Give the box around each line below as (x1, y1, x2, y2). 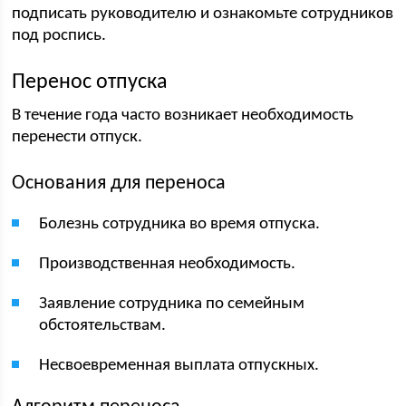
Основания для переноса (12, 173, 227, 194)
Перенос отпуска (12, 72, 169, 93)
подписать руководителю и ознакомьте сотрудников (12, 5, 394, 23)
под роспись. (12, 27, 107, 44)
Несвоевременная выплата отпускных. (39, 357, 320, 374)
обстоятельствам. (39, 317, 167, 334)
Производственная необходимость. (39, 256, 296, 273)
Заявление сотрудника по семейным (39, 295, 305, 313)
